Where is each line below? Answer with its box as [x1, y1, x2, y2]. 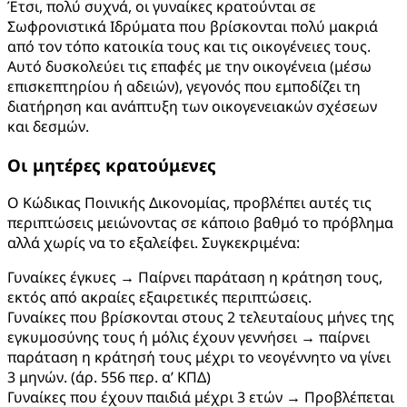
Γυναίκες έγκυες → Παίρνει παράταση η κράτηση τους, [7, 267, 382, 288]
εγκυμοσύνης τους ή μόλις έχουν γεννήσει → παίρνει [7, 327, 370, 348]
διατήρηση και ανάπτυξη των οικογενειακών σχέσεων [7, 95, 377, 116]
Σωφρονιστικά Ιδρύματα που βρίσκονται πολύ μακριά [7, 15, 378, 36]
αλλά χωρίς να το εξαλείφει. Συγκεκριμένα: [7, 233, 300, 253]
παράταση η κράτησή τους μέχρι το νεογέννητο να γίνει [7, 347, 391, 368]
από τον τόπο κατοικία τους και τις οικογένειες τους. [7, 35, 371, 56]
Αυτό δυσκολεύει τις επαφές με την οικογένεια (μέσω [7, 55, 372, 76]
